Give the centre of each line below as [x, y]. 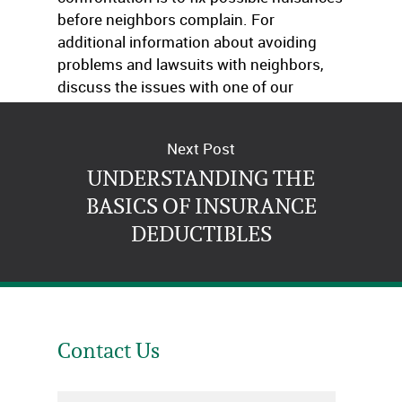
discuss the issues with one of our [175, 87]
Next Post [201, 148]
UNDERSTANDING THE [201, 178]
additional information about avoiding [187, 42]
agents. [83, 109]
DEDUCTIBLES [201, 233]
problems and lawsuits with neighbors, [190, 64]
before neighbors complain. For [166, 19]
